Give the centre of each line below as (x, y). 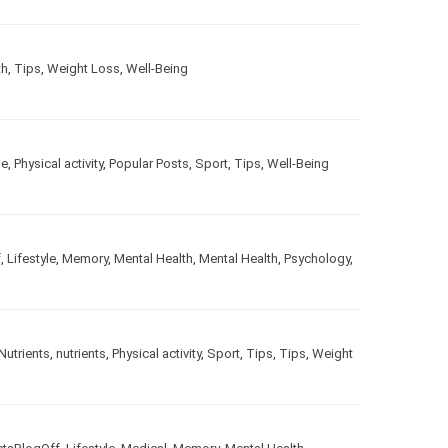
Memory (108, 258)
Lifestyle (52, 258)
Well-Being (171, 68)
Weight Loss (96, 68)
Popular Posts (180, 163)
